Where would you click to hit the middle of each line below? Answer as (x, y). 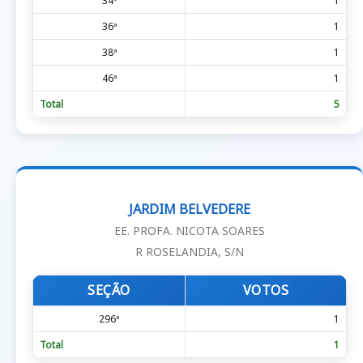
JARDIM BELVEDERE (190, 209)
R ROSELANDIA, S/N (190, 251)
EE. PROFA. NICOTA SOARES (190, 230)
